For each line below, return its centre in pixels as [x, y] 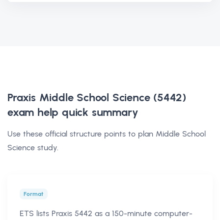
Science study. [33, 147]
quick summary [98, 112]
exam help [33, 112]
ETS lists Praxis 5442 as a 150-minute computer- [106, 213]
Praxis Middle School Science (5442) [97, 97]
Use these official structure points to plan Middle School [107, 134]
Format [34, 194]
